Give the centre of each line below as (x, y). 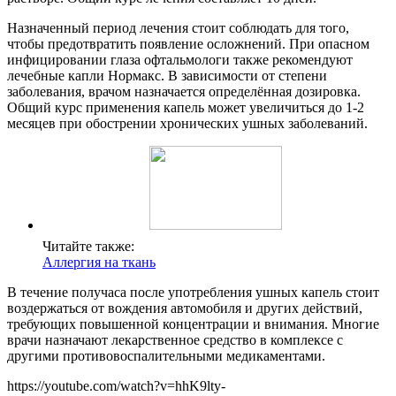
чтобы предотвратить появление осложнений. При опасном (188, 44)
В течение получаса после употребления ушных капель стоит (193, 293)
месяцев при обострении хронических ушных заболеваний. (187, 124)
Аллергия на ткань (99, 263)
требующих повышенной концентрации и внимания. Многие (193, 324)
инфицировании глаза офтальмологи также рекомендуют (180, 60)
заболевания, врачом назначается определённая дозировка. (184, 92)
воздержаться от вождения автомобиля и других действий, (185, 308)
